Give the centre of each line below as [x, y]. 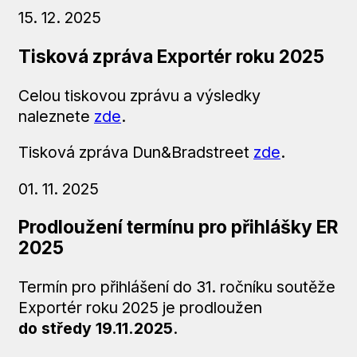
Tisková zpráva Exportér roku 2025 [171, 56]
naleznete [56, 116]
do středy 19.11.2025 [95, 329]
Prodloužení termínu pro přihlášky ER [178, 228]
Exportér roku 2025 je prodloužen [140, 308]
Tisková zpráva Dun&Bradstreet [135, 153]
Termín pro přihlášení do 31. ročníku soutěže [177, 287]
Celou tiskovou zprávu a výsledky [139, 95]
